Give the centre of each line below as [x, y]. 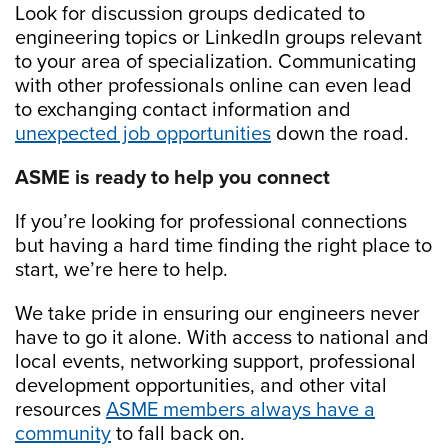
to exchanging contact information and [183, 110]
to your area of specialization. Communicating [215, 62]
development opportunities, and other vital [201, 386]
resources [60, 410]
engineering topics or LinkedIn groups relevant [218, 38]
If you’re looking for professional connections [211, 222]
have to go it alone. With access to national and [222, 338]
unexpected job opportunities [143, 134]
